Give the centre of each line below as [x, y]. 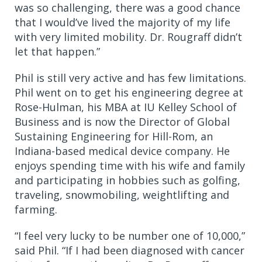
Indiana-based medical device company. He [122, 151]
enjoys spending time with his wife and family [130, 165]
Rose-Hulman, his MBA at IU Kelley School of [126, 107]
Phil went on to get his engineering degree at [129, 92]
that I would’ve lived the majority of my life [123, 22]
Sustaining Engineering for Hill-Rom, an [114, 136]
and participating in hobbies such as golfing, [127, 180]
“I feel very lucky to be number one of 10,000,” [130, 235]
